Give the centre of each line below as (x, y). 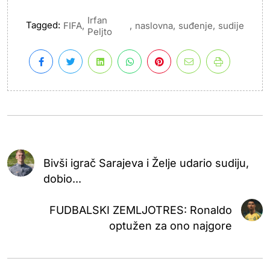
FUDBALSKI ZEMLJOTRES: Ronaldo (140, 210)
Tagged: (43, 25)
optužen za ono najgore (170, 225)
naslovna (154, 26)
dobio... (62, 178)
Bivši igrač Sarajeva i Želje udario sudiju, (146, 163)
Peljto (100, 31)
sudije (231, 26)
